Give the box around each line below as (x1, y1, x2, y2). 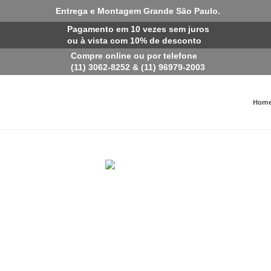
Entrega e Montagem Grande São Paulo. (56, 5, 220, 16)
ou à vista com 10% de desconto (67, 36, 201, 45)
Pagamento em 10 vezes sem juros (67, 24, 209, 34)
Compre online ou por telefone (71, 51, 197, 60)
